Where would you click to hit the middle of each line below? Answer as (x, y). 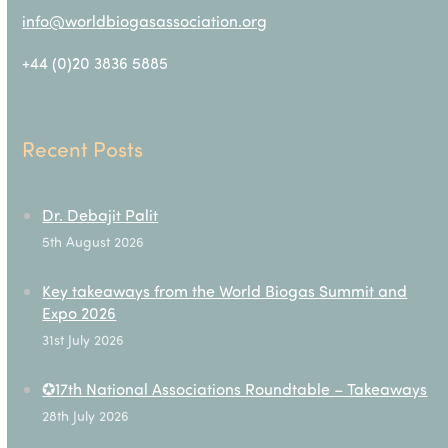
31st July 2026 (83, 339)
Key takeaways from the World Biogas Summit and (225, 290)
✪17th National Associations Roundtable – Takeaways (235, 388)
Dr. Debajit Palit (100, 214)
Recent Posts (83, 148)
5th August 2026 (93, 241)
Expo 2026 (79, 312)
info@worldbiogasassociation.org (145, 20)
